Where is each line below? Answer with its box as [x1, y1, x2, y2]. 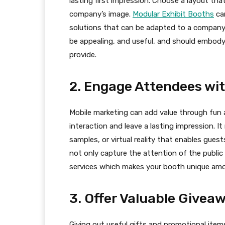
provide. [69, 50, 96, 60]
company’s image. [69, 10, 133, 19]
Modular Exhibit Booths [133, 10, 214, 19]
